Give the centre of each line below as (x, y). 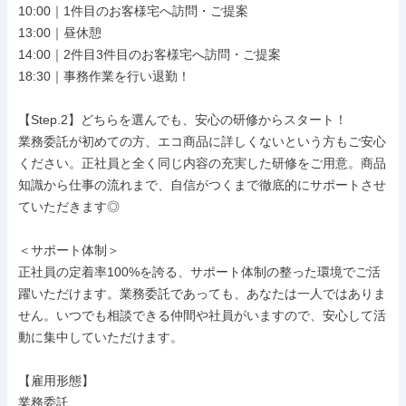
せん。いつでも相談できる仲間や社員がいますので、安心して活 (202, 315)
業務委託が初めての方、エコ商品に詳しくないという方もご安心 (202, 141)
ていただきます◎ (69, 207)
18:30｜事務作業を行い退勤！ (104, 76)
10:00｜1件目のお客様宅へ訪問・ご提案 (133, 11)
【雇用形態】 (56, 381)
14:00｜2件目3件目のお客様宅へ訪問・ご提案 (150, 54)
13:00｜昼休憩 (60, 33)
